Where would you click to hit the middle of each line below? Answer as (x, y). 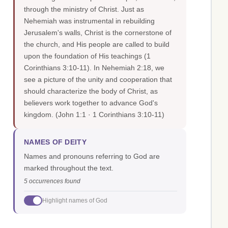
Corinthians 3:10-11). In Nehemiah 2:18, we (94, 68)
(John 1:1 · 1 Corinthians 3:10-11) (110, 115)
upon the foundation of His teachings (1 (87, 56)
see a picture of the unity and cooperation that (98, 80)
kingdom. (40, 115)
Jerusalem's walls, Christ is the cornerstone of (98, 33)
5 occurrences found (52, 181)
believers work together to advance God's (91, 103)
